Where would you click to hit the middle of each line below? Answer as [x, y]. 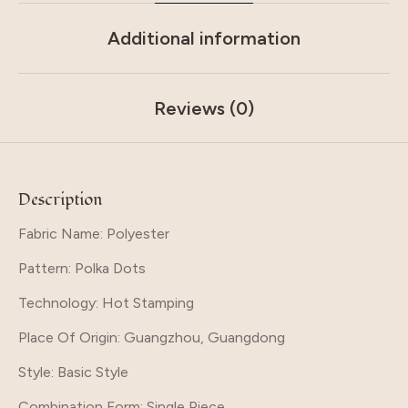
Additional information [204, 39]
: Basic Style [90, 372]
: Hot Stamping [145, 303]
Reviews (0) [204, 109]
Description [60, 200]
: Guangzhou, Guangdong [201, 338]
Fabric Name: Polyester [94, 234]
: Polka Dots [107, 269]
